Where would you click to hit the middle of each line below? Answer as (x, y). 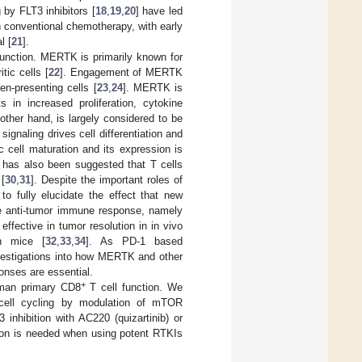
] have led (159, 11)
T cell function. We (134, 287)
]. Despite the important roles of (107, 179)
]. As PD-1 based (134, 241)
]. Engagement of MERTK (121, 72)
